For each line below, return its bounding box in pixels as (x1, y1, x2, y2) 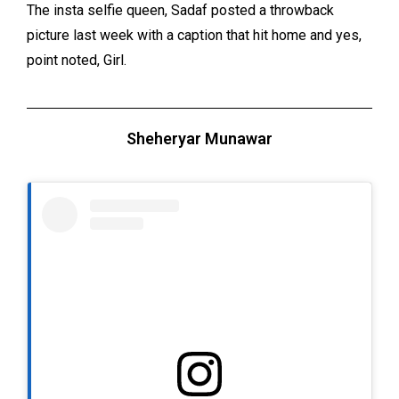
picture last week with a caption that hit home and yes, (27, 26, 362, 44)
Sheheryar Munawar (126, 128, 273, 148)
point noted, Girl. (27, 51, 126, 69)
